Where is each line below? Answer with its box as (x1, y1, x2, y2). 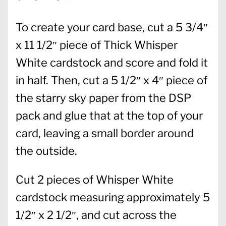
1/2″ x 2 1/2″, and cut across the (16, 208, 177, 221)
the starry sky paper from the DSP (16, 91, 191, 104)
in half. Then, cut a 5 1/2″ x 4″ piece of (16, 73, 207, 87)
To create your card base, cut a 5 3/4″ (16, 20, 208, 34)
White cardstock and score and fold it (16, 55, 208, 69)
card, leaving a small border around (16, 126, 194, 140)
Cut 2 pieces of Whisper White (16, 173, 174, 186)
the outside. (16, 144, 77, 157)
